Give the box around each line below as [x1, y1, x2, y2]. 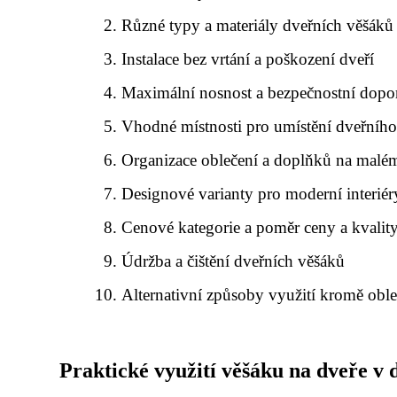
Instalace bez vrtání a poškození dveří [121, 49, 375, 68]
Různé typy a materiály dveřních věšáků [121, 15, 394, 35]
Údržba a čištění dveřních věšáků [121, 251, 346, 270]
